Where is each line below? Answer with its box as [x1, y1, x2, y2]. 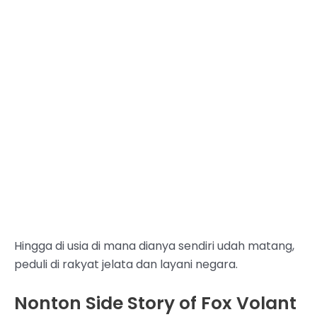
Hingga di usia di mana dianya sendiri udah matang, [14, 238, 294, 255]
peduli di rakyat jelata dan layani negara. [14, 256, 238, 273]
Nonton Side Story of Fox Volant [14, 290, 296, 316]
